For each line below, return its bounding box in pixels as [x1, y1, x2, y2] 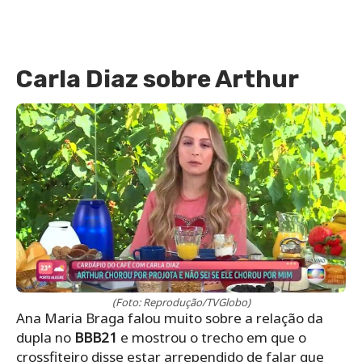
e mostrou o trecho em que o [117, 328, 306, 347]
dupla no [16, 328, 74, 347]
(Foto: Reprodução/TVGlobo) [112, 295, 250, 310]
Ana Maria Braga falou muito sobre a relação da [16, 309, 323, 328]
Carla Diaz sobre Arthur [16, 65, 299, 95]
